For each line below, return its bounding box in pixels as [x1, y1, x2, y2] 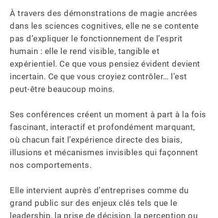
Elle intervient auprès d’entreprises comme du [10, 185, 191, 195]
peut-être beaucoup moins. [10, 84, 115, 94]
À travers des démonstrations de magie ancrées [10, 8, 200, 18]
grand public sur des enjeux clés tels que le [10, 198, 180, 208]
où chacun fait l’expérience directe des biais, [10, 135, 184, 145]
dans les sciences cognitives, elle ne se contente [10, 21, 201, 31]
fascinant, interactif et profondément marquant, [10, 122, 197, 132]
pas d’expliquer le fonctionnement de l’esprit [10, 34, 185, 43]
